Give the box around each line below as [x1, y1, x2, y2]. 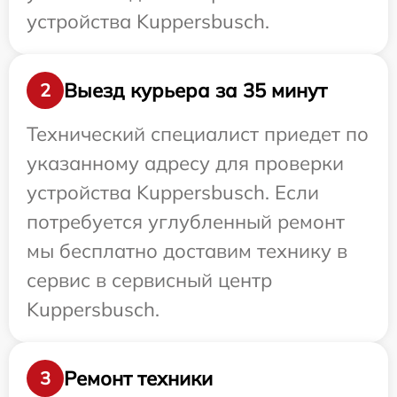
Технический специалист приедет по [27, 121, 369, 147]
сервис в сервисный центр [27, 268, 272, 293]
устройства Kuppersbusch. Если [27, 180, 319, 206]
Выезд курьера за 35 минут [64, 77, 327, 103]
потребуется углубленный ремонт [27, 209, 345, 235]
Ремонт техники [64, 365, 213, 391]
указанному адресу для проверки [27, 151, 344, 176]
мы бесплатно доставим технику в [27, 238, 347, 264]
